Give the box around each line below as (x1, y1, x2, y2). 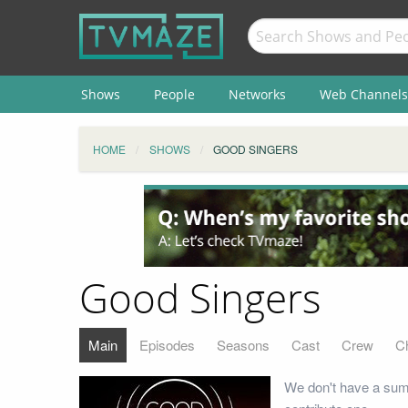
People (153, 85, 195, 103)
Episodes (139, 334, 195, 354)
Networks (228, 85, 286, 103)
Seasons (217, 334, 270, 354)
